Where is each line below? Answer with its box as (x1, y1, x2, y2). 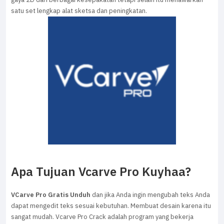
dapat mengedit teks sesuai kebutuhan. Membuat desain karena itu (11, 201, 211, 210)
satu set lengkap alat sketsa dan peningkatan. (11, 6, 147, 15)
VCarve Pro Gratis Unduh (11, 190, 90, 199)
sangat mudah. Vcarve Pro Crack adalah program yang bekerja (11, 212, 193, 221)
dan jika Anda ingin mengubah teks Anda (90, 190, 210, 199)
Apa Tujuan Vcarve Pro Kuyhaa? (11, 163, 191, 181)
